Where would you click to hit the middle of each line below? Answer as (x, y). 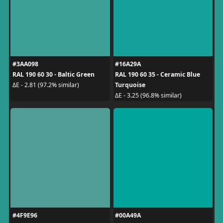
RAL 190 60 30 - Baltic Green (53, 74)
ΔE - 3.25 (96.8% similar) (148, 95)
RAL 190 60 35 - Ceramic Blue (158, 74)
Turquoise (130, 85)
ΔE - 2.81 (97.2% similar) (46, 85)
